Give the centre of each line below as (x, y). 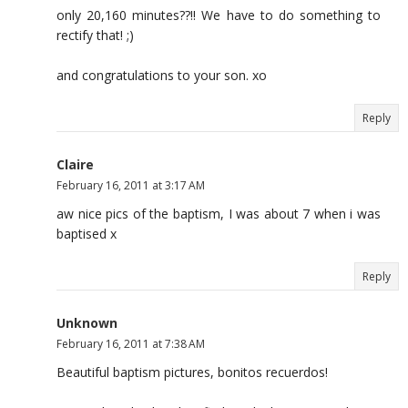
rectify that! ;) (95, 35)
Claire (75, 164)
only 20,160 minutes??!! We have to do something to (219, 15)
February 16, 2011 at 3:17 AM (131, 185)
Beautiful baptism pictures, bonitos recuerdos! (192, 372)
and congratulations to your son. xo (162, 75)
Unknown (87, 322)
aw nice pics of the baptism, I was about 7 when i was (219, 213)
